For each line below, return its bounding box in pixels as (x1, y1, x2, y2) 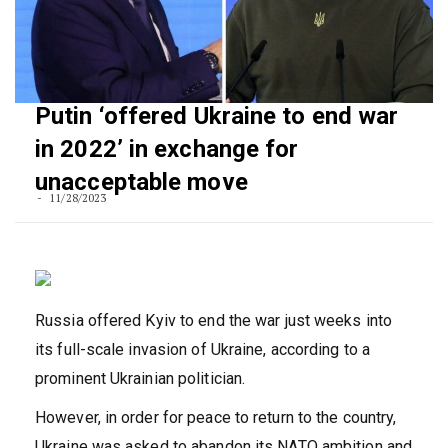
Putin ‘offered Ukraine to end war (35, 102, 399, 131)
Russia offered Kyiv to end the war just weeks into (35, 311, 393, 331)
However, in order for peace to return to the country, (35, 408, 397, 428)
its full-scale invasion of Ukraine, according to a (35, 340, 371, 360)
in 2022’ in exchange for (35, 135, 299, 164)
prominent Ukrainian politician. (35, 369, 246, 389)
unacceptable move (35, 168, 248, 197)
